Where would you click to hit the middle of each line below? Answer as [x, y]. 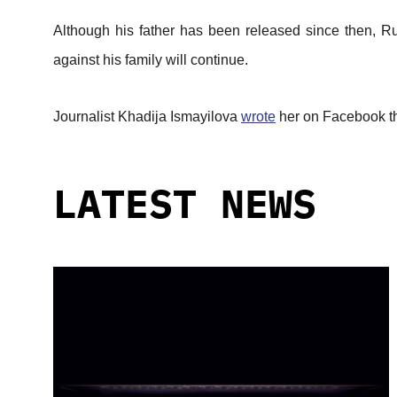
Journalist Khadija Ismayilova [147, 116]
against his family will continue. [151, 60]
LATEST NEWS [185, 203]
